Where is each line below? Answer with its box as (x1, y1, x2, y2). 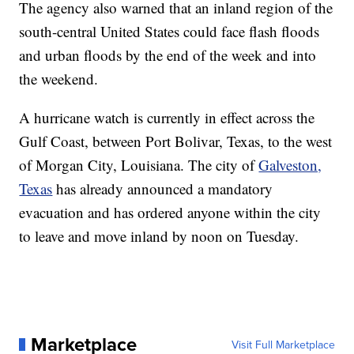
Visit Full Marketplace (231, 336, 335, 352)
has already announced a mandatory (52, 178, 273, 198)
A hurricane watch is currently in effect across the (19, 107, 315, 127)
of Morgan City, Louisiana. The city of (19, 154, 259, 175)
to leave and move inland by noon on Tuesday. (19, 225, 299, 246)
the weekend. (19, 68, 99, 88)
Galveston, (258, 154, 322, 175)
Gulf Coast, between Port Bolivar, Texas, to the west (19, 130, 333, 151)
